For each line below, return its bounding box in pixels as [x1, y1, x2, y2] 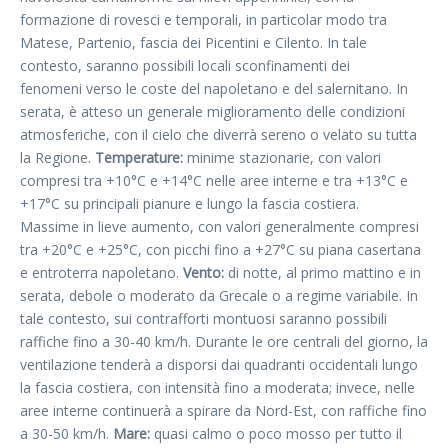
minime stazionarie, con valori [183, 147, 381, 167]
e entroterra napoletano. [20, 262, 183, 282]
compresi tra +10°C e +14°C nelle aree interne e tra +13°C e [20, 170, 408, 190]
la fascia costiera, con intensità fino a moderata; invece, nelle [20, 377, 415, 397]
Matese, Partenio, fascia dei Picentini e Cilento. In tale [20, 32, 367, 52]
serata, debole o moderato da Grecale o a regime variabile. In [20, 285, 418, 305]
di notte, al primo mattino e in [228, 262, 421, 282]
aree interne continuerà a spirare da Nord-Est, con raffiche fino [20, 400, 427, 420]
